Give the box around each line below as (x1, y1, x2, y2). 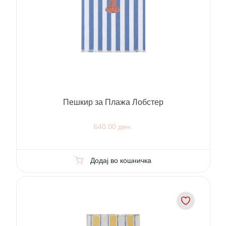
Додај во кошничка (90, 156, 151, 165)
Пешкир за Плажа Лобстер (63, 98, 163, 107)
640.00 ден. (94, 123, 132, 131)
